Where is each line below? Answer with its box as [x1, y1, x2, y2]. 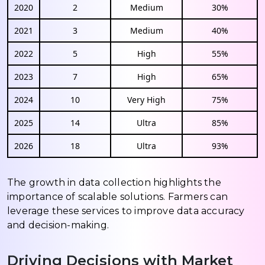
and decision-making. [7, 219, 109, 231]
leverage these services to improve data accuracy [7, 205, 245, 216]
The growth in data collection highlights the [7, 176, 221, 188]
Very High [127, 93, 166, 105]
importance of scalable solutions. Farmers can [7, 190, 228, 202]
